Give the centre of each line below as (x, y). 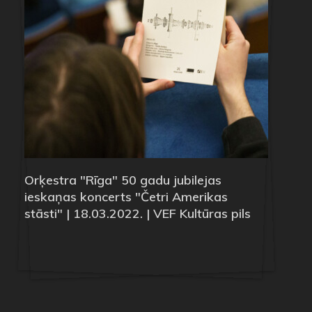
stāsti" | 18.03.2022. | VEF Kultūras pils (138, 213)
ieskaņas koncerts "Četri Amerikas (126, 196)
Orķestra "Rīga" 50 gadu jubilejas (123, 180)
